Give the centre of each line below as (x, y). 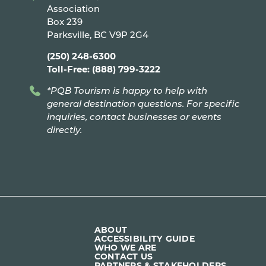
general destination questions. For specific (143, 104)
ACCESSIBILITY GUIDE (145, 238)
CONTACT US (123, 256)
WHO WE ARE (125, 247)
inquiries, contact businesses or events (134, 117)
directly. (64, 130)
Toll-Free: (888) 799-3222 (103, 69)
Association (73, 9)
